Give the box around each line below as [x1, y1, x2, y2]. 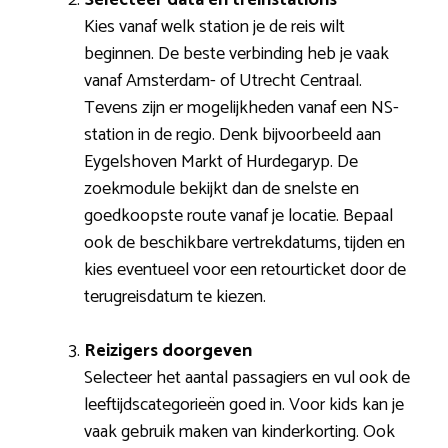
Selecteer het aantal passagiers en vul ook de [84, 362, 410, 393]
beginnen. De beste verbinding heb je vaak [84, 38, 389, 69]
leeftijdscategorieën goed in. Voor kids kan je [84, 389, 404, 420]
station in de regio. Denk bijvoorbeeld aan [84, 119, 381, 150]
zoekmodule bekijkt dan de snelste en [84, 173, 359, 204]
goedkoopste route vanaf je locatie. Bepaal [84, 200, 393, 231]
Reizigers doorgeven [84, 335, 252, 366]
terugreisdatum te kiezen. [84, 281, 266, 312]
